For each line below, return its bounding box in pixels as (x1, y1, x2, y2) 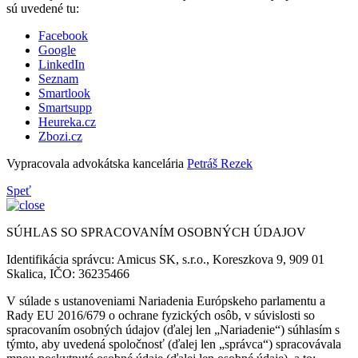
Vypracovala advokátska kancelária (6, 156, 187, 170)
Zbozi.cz (38, 129, 82, 143)
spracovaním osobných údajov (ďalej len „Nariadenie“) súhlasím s (6, 322, 340, 336)
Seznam (38, 71, 78, 86)
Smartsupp (38, 100, 92, 114)
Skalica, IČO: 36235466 (6, 266, 129, 280)
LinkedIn (38, 57, 85, 71)
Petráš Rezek (187, 156, 253, 170)
